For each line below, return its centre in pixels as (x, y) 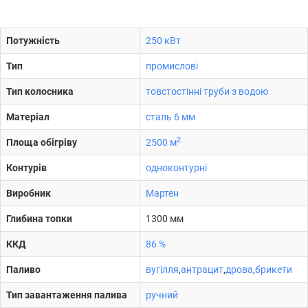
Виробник (29, 193)
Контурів (26, 168)
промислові (172, 66)
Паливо (23, 269)
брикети (274, 269)
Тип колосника (40, 91)
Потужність (33, 41)
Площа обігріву (42, 142)
